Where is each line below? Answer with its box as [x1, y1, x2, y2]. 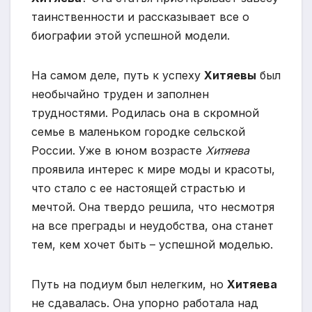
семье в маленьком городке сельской [31, 125, 245, 139]
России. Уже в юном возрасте [31, 143, 205, 158]
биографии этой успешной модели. [31, 29, 230, 43]
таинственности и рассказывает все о [31, 10, 249, 24]
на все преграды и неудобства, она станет [31, 219, 274, 233]
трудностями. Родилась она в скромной [31, 106, 259, 120]
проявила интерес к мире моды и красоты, [31, 162, 275, 177]
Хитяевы [204, 68, 256, 83]
